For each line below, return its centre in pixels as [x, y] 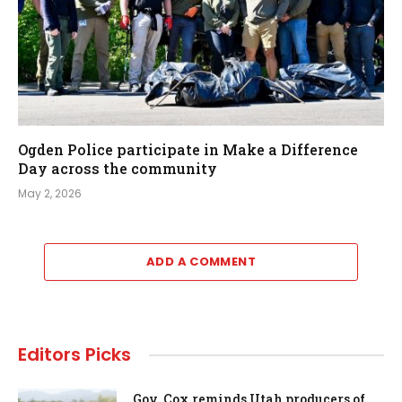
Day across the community [118, 169]
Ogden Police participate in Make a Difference [188, 150]
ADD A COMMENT [201, 262]
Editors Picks [74, 355]
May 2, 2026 [50, 194]
